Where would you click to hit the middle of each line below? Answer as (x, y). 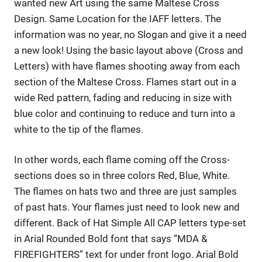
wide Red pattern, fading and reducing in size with (123, 97)
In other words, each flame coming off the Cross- (122, 160)
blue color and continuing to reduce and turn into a (125, 113)
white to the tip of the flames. (79, 129)
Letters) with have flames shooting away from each (127, 66)
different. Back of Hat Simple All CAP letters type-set (130, 223)
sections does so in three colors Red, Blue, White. (122, 175)
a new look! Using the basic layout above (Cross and (129, 50)
